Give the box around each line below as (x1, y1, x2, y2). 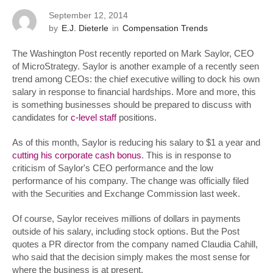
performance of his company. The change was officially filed (12, 175, 249, 186)
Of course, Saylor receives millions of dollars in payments (12, 213, 241, 224)
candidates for (12, 112, 71, 122)
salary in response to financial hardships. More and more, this (12, 87, 256, 97)
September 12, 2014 (49, 10, 128, 20)
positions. (116, 112, 157, 122)
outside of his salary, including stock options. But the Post (12, 226, 239, 236)
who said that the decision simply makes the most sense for (12, 252, 250, 262)
